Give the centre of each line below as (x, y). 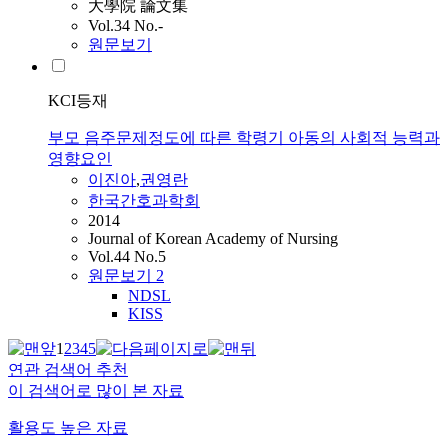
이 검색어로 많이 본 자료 (96, 391)
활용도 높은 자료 (68, 428)
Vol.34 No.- (125, 26)
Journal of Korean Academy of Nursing (213, 239)
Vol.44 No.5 (127, 257)
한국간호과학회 (144, 201)
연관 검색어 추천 (68, 370)
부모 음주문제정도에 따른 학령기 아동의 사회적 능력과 (244, 138)
